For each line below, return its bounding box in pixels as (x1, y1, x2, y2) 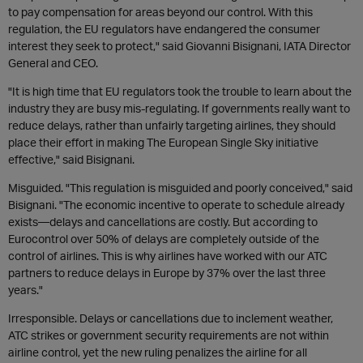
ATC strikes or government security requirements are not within (8, 328, 329, 342)
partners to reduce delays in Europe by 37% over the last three (8, 266, 326, 280)
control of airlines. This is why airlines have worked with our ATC (8, 249, 327, 263)
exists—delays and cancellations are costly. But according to (8, 215, 318, 228)
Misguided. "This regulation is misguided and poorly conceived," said (8, 181, 352, 194)
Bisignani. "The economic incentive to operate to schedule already (8, 198, 344, 211)
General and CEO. (8, 56, 98, 70)
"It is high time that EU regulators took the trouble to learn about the (8, 84, 352, 98)
